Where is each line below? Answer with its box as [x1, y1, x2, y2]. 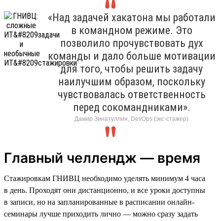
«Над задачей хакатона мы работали [47, 11, 216, 24]
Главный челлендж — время [4, 149, 200, 166]
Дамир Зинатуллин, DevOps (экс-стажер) [74, 115, 188, 122]
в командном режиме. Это [71, 24, 192, 37]
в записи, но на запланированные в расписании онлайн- [4, 197, 194, 206]
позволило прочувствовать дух [60, 37, 203, 49]
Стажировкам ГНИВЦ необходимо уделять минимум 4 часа [4, 174, 205, 183]
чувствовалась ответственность [57, 88, 206, 101]
